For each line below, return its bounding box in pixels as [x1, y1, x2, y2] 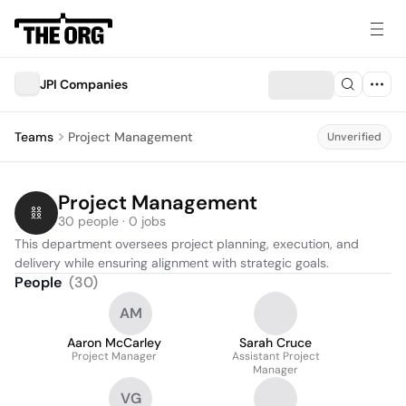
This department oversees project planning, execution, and [14, 236, 359, 252]
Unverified [326, 130, 382, 144]
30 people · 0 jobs [58, 213, 166, 229]
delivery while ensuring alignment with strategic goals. [14, 255, 329, 271]
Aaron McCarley [67, 334, 161, 351]
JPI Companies [40, 76, 128, 92]
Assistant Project [231, 349, 320, 363]
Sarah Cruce [239, 334, 312, 351]
